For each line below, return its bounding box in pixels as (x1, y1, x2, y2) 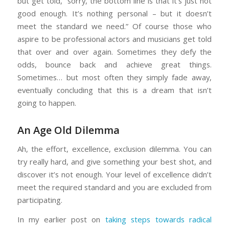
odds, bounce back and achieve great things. (17, 59, 212, 70)
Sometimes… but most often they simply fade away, (17, 72, 212, 83)
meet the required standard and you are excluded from (17, 181, 212, 192)
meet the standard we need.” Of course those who (17, 21, 212, 32)
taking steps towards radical (105, 214, 212, 224)
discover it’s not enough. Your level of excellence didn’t (17, 169, 212, 179)
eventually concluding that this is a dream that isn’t (17, 85, 212, 96)
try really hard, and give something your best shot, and (17, 156, 212, 167)
